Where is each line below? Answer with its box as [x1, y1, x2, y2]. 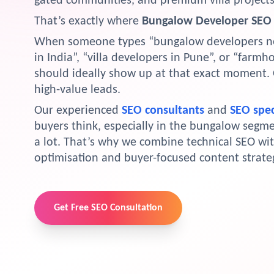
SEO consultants [122, 105, 204, 117]
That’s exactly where [34, 15, 142, 28]
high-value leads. [34, 84, 120, 96]
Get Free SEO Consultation [54, 203, 163, 213]
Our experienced [34, 105, 122, 117]
